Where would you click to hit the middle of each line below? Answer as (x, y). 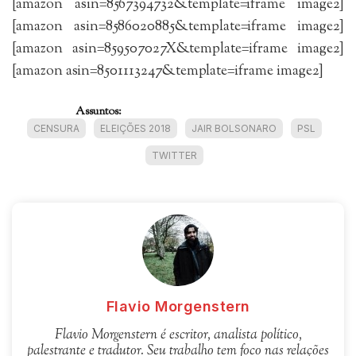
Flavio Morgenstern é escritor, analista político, (178, 335)
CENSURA (56, 128)
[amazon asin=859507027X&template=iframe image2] (178, 49)
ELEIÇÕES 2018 (135, 128)
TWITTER (174, 155)
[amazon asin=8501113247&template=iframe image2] (168, 71)
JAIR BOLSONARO (234, 128)
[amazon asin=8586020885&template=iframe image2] (178, 27)
